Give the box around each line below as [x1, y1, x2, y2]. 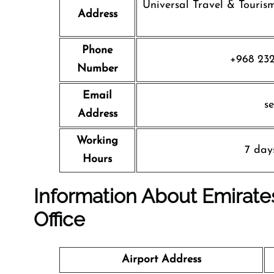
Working [76, 135, 118, 147]
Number [76, 63, 118, 75]
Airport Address [121, 254, 201, 265]
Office [34, 208, 85, 231]
